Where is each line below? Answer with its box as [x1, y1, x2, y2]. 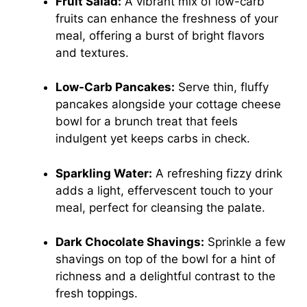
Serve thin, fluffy [175, 80, 269, 95]
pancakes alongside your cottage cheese [56, 97, 281, 112]
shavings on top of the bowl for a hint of [56, 252, 275, 267]
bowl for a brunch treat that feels [56, 114, 238, 129]
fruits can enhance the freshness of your [56, 11, 278, 25]
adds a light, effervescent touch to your [56, 183, 273, 197]
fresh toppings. [56, 286, 138, 301]
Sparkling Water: [56, 166, 152, 180]
